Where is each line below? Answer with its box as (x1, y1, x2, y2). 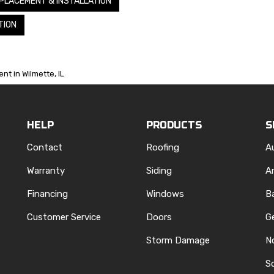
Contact (27, 141, 62, 153)
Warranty (27, 165, 65, 176)
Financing (27, 188, 68, 199)
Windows (146, 188, 184, 199)
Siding (146, 165, 172, 176)
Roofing (146, 141, 179, 153)
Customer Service (27, 211, 101, 223)
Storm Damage (146, 234, 210, 246)
